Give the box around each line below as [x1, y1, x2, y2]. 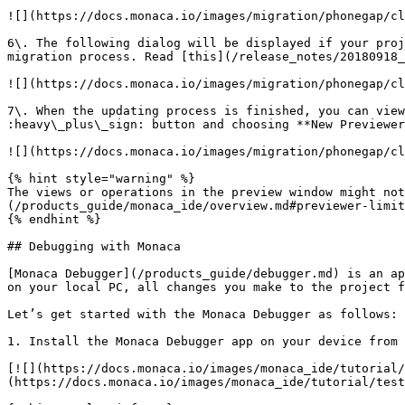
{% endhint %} [7, 212, 101, 226]
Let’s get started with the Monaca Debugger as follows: [7, 307, 398, 321]
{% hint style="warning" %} [7, 172, 195, 185]
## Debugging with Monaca [7, 240, 181, 253]
